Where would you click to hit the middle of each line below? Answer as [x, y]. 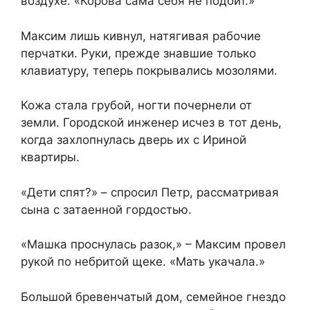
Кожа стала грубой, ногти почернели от [136, 106]
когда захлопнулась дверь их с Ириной [134, 140]
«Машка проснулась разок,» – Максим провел [153, 245]
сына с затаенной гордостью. [106, 209]
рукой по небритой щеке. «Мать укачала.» [143, 262]
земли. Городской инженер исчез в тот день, [151, 123]
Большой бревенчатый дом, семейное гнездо [153, 297]
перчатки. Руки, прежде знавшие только [138, 53]
